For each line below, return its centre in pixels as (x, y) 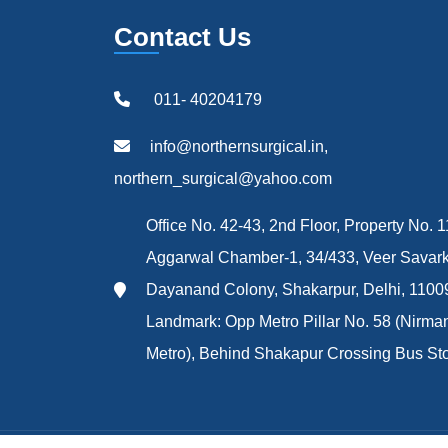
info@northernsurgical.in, (239, 146)
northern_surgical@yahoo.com (223, 178)
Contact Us (182, 36)
